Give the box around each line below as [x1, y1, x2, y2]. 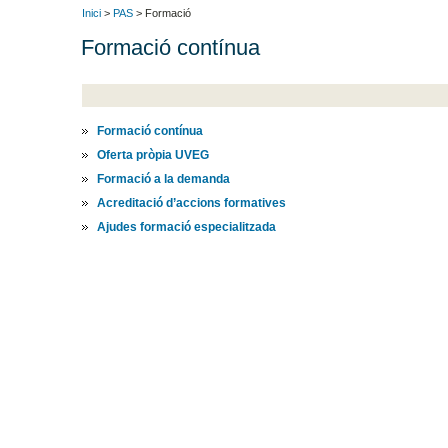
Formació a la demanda [97, 171, 231, 186]
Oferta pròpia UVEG [97, 147, 210, 162]
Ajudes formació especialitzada [97, 219, 277, 234]
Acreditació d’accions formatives [97, 195, 287, 210]
